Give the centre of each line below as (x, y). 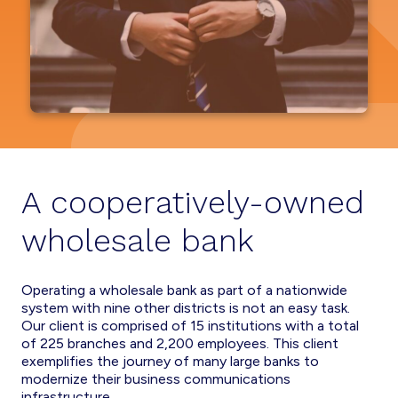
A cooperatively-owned (193, 203)
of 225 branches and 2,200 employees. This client (180, 343)
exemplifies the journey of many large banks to (170, 361)
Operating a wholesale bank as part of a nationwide (184, 290)
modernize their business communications (156, 379)
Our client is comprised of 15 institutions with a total (190, 326)
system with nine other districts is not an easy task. (186, 308)
